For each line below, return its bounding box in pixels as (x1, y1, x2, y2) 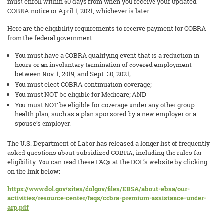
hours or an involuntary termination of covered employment (15, 60, 192, 69)
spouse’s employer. (15, 119, 71, 128)
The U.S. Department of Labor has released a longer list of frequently (7, 139, 210, 148)
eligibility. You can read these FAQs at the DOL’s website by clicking (7, 157, 207, 166)
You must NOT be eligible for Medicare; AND (15, 90, 146, 99)
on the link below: (7, 167, 60, 175)
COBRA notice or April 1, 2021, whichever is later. (7, 6, 150, 15)
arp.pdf (7, 203, 29, 212)
